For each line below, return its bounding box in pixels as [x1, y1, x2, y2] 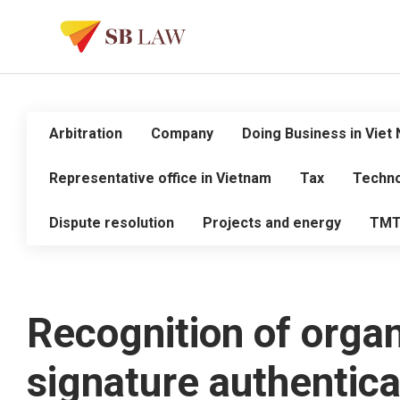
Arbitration [49, 125, 122, 142]
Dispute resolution [49, 214, 174, 231]
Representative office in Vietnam [49, 170, 271, 187]
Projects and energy [203, 214, 341, 231]
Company [151, 125, 213, 142]
